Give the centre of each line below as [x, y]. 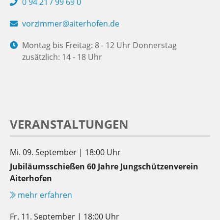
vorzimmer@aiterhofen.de [71, 23]
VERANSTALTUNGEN [69, 124]
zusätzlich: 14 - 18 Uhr [62, 57]
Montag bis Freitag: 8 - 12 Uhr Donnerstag [99, 45]
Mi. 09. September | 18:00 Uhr [65, 152]
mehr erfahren [44, 195]
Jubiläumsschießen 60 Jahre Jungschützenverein [104, 166]
